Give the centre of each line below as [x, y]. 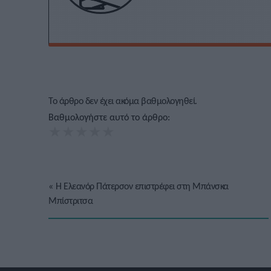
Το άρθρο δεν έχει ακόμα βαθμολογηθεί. [123, 101]
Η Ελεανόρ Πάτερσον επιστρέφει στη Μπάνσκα [142, 186]
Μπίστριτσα [70, 201]
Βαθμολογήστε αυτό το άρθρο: [109, 117]
